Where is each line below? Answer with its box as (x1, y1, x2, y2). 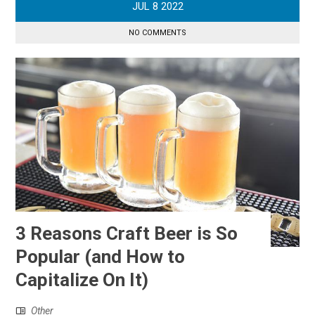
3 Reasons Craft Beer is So (15, 222, 238, 244)
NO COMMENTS (129, 27, 186, 37)
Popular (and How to (15, 245, 186, 267)
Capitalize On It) (15, 269, 149, 290)
